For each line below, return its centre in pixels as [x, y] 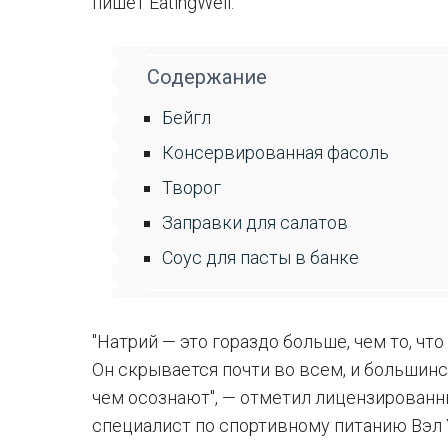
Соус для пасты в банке [260, 257]
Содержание [207, 77]
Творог [191, 187]
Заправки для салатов [255, 222]
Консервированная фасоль [275, 152]
